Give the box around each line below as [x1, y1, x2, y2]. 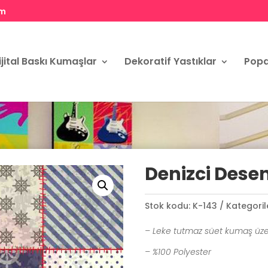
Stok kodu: [145, 200, 191, 212]
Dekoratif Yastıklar [124, 54, 217, 68]
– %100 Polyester [145, 246, 214, 258]
